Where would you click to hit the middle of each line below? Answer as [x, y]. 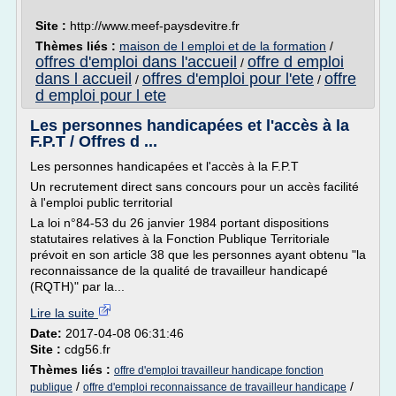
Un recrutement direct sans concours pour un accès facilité [194, 187]
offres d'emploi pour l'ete [228, 79]
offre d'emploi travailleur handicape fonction [219, 370]
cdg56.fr [88, 349]
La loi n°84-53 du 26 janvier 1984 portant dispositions [179, 223]
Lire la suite [64, 313]
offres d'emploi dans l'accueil [136, 62]
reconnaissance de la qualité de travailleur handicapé [179, 270]
